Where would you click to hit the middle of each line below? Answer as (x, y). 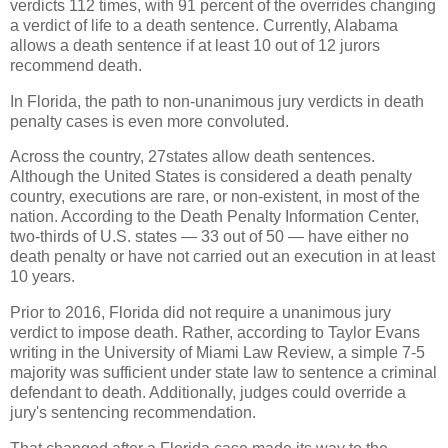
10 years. (42, 277)
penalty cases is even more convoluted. (149, 121)
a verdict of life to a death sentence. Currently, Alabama (204, 25)
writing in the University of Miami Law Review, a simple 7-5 (217, 353)
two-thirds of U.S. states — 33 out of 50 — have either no (209, 237)
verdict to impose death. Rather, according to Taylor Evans (215, 333)
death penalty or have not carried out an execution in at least (222, 257)
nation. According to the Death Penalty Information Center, (214, 217)
